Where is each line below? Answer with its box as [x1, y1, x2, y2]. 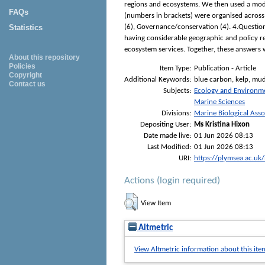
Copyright [9, 71, 42, 79]
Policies [9, 62, 35, 70]
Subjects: [163, 86, 191, 95]
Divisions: [161, 109, 191, 117]
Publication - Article [194, 64, 256, 72]
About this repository [9, 53, 80, 62]
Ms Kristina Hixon [194, 120, 250, 128]
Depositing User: [140, 120, 191, 128]
